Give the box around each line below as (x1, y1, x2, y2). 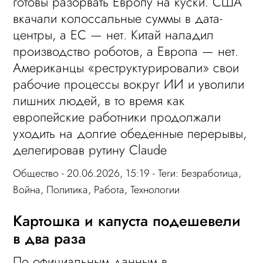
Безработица (181, 166, 239, 181)
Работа (94, 182, 125, 198)
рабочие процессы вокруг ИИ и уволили (13, 75, 245, 94)
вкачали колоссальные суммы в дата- (13, 9, 223, 28)
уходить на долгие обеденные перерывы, (13, 124, 247, 143)
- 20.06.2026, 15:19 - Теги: (59, 166, 182, 181)
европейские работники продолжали (13, 107, 221, 127)
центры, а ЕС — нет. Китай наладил (13, 25, 214, 45)
